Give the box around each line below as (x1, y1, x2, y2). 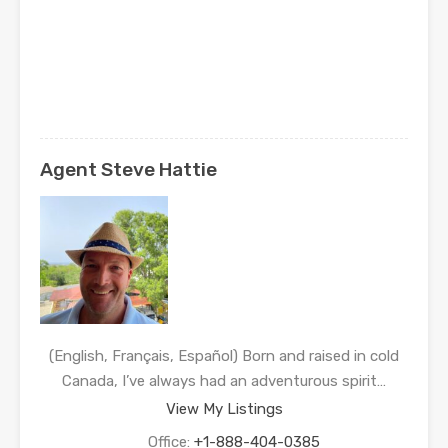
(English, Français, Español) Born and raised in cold (49, 347, 399, 366)
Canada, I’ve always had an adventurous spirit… (62, 372, 386, 391)
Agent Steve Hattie (40, 158, 217, 182)
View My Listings (165, 400, 283, 419)
